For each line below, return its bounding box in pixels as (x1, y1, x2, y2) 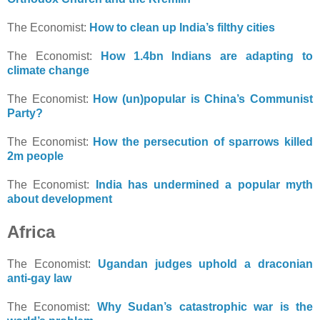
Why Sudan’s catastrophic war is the (96, 300, 314, 313)
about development (7, 192, 112, 205)
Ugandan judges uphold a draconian (97, 257, 314, 270)
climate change (7, 64, 89, 76)
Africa (7, 221, 55, 241)
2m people (7, 149, 64, 162)
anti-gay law (7, 271, 71, 284)
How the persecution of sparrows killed (93, 135, 314, 148)
